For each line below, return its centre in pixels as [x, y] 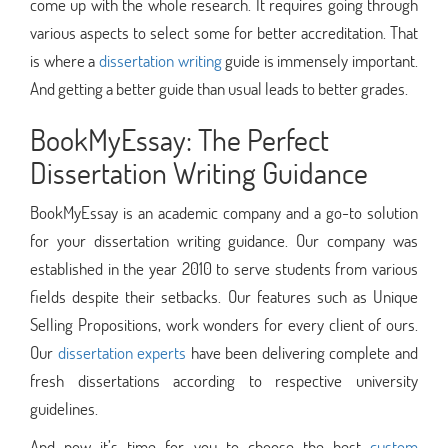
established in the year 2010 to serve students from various [224, 268]
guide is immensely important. [319, 60]
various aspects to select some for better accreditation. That [224, 32]
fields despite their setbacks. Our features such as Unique [224, 296]
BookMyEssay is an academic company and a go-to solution [224, 212]
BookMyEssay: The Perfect [179, 139]
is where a [64, 60]
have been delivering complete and [302, 352]
